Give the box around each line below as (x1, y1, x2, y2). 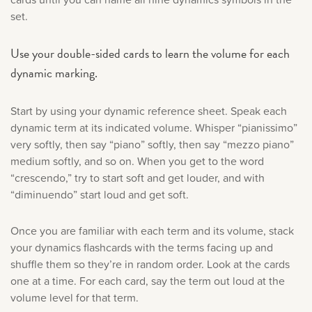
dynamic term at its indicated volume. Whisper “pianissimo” (10, 119, 297, 135)
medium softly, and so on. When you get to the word (10, 153, 264, 169)
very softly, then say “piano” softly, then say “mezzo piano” (10, 136, 294, 152)
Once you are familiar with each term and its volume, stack (10, 222, 294, 238)
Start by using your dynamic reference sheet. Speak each (10, 102, 287, 118)
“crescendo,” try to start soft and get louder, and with (10, 169, 265, 185)
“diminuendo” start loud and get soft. (10, 186, 189, 202)
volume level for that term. (10, 289, 139, 305)
